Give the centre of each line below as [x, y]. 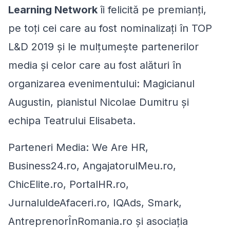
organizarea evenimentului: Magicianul [101, 83]
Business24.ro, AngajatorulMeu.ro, [92, 166]
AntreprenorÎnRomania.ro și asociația [98, 221]
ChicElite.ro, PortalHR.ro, [69, 184]
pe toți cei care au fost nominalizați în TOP [110, 28]
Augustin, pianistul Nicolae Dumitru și [99, 102]
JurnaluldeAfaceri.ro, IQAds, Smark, [95, 203]
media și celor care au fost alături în [95, 65]
